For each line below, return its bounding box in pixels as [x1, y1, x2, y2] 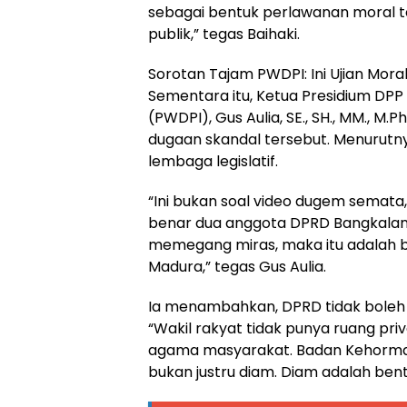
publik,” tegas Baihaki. [148, 24, 300, 45]
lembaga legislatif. [148, 151, 278, 173]
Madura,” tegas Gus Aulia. [148, 256, 326, 278]
